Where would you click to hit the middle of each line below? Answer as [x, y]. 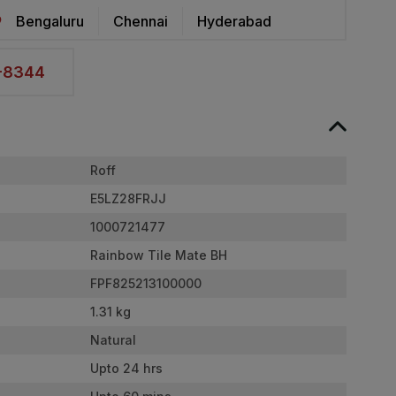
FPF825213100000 [146, 284]
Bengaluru [50, 21]
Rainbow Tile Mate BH [159, 255]
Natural [113, 340]
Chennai [141, 21]
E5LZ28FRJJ [128, 199]
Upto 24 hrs [126, 369]
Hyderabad [234, 21]
